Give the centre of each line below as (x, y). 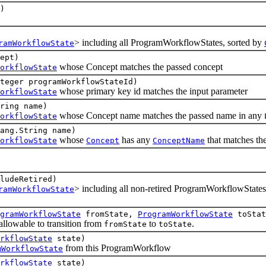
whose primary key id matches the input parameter (152, 91)
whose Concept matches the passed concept (140, 66)
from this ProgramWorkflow (117, 248)
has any (136, 140)
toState (175, 224)
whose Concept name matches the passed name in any (161, 115)
